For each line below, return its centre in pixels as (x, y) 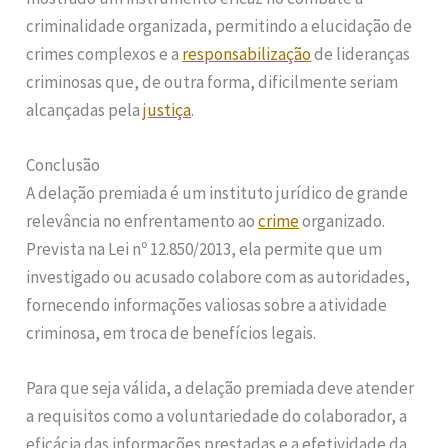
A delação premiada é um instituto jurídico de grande (217, 192)
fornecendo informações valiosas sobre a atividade (207, 304)
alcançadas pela (85, 109)
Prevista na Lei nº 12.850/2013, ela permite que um (204, 248)
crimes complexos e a (104, 53)
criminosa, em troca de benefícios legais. (171, 332)
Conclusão (63, 164)
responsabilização (247, 53)
